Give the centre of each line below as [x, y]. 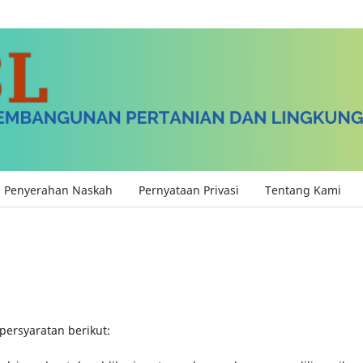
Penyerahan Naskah [58, 190]
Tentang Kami [303, 190]
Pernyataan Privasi [189, 190]
